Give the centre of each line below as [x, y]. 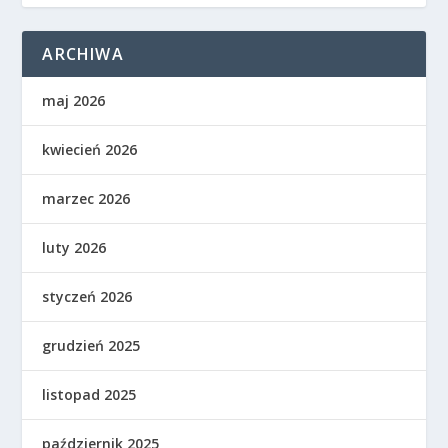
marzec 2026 [86, 198]
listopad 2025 [89, 394]
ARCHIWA [83, 53]
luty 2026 [74, 247]
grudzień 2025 [91, 345]
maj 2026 [74, 100]
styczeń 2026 [87, 296]
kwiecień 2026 [90, 149]
